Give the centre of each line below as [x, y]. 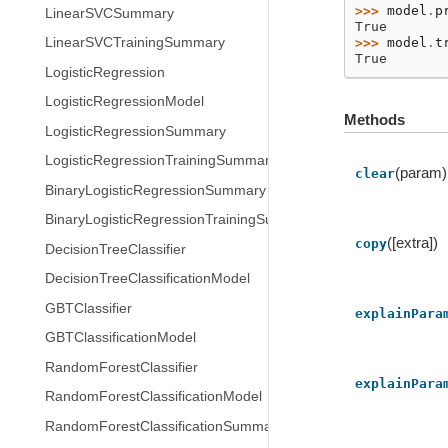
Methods [374, 119]
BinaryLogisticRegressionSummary [155, 190]
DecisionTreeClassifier [115, 249]
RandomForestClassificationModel [153, 396]
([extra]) [413, 243]
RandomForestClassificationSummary [164, 426]
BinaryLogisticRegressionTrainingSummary [181, 219]
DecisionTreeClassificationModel [147, 278]
